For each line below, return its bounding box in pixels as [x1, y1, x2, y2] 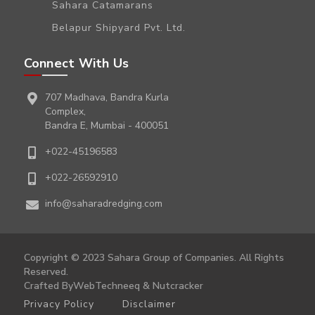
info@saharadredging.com [44, 197, 162, 211]
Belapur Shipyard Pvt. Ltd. [51, 21, 186, 35]
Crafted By [23, 279, 73, 293]
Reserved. [23, 265, 68, 279]
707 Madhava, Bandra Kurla [44, 91, 169, 105]
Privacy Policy [23, 297, 94, 311]
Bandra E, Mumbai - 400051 [44, 119, 169, 133]
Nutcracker [152, 279, 203, 293]
